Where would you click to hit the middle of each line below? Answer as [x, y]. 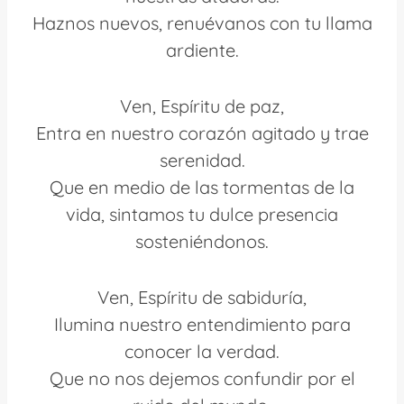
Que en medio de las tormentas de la [202, 187]
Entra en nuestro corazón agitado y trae [202, 133]
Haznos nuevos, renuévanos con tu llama [202, 23]
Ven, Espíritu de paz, [202, 106]
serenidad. [202, 160]
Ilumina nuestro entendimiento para [202, 324]
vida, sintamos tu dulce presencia [202, 214]
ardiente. [202, 50]
